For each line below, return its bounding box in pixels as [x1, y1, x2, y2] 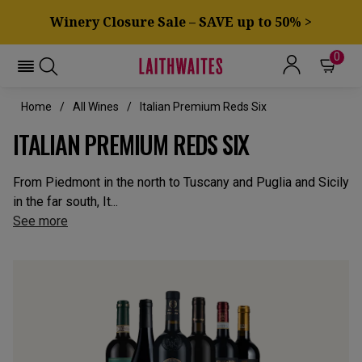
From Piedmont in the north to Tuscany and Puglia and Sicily [13, 175, 349, 190]
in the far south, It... [13, 194, 118, 209]
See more [13, 213, 68, 229]
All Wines [73, 100, 119, 113]
